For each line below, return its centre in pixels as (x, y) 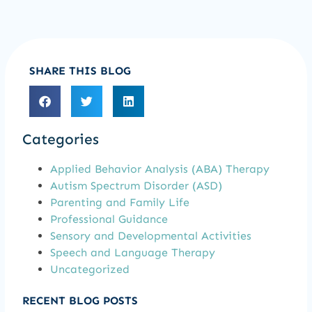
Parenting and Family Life (120, 203)
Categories (61, 140)
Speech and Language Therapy (133, 253)
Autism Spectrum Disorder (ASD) (136, 186)
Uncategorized (90, 270)
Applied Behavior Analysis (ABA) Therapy (160, 169)
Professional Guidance (109, 219)
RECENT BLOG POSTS (80, 301)
